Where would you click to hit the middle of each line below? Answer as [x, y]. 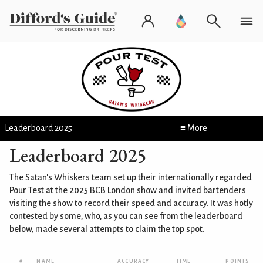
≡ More [193, 128]
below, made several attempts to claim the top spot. [107, 229]
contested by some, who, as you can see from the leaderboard [126, 216]
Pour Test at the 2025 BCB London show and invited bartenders [128, 190]
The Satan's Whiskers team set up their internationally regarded [131, 177]
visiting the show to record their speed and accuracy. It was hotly [131, 203]
